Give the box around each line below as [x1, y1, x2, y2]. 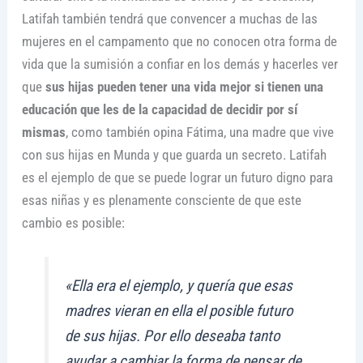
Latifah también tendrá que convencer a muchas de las [21, 10, 318, 27]
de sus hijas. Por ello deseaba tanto [65, 327, 281, 346]
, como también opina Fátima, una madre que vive [65, 123, 334, 140]
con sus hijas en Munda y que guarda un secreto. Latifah [21, 146, 327, 163]
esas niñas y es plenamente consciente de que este [21, 191, 301, 208]
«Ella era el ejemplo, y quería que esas [65, 276, 293, 296]
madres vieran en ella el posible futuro [65, 301, 294, 321]
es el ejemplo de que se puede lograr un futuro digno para [21, 169, 333, 186]
